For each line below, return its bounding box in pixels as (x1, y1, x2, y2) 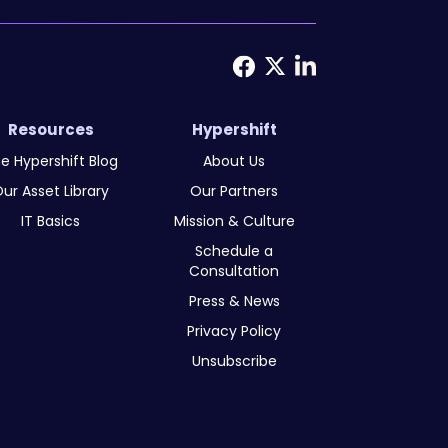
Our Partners (190, 180, 279, 201)
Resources (7, 118, 94, 140)
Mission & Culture (173, 210, 295, 231)
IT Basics (21, 210, 81, 231)
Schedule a (195, 240, 274, 261)
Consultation (189, 260, 280, 281)
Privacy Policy (187, 320, 282, 341)
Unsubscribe (191, 350, 277, 371)
